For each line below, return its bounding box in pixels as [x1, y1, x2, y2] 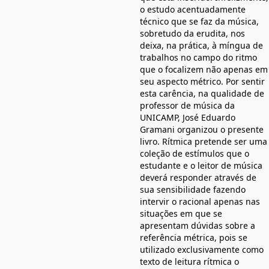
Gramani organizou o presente [140, 124, 264, 136]
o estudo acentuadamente [140, 4, 246, 16]
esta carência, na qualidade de [140, 88, 264, 100]
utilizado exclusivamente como [140, 244, 264, 256]
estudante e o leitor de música [140, 160, 262, 172]
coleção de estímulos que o [140, 148, 249, 160]
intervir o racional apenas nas [140, 196, 260, 208]
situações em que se [140, 208, 222, 220]
